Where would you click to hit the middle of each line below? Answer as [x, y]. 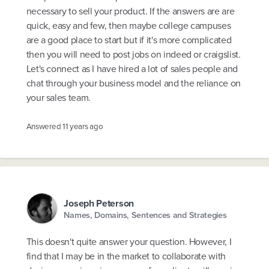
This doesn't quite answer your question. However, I [129, 241]
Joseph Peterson [99, 204]
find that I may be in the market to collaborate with [126, 256]
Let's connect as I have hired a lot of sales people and [132, 68]
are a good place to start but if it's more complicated [129, 40]
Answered [44, 126]
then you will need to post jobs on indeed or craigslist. [133, 54]
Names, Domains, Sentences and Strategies [145, 215]
